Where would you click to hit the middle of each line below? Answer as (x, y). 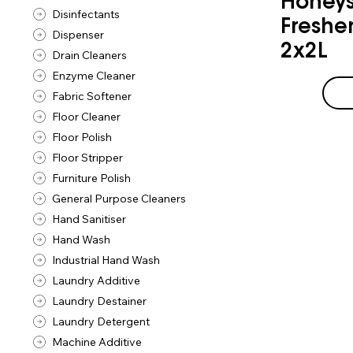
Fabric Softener (92, 96)
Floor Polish (82, 137)
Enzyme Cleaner (94, 75)
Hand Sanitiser (89, 219)
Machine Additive (97, 342)
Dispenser (78, 34)
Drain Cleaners (90, 55)
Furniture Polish (92, 178)
